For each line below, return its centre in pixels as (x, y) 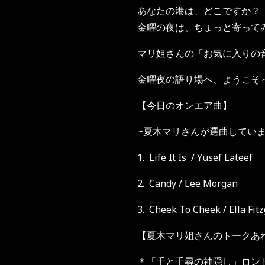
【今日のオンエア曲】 (185, 105)
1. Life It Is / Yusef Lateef (195, 157)
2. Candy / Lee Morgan (188, 183)
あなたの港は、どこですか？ (199, 11)
